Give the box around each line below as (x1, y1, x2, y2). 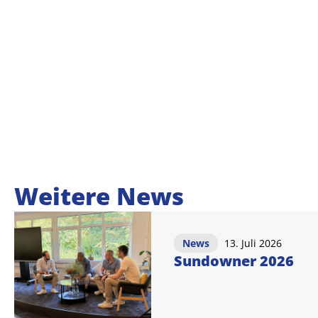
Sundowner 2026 (173, 250, 294, 270)
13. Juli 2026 (224, 236, 283, 251)
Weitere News (14, 180, 184, 212)
